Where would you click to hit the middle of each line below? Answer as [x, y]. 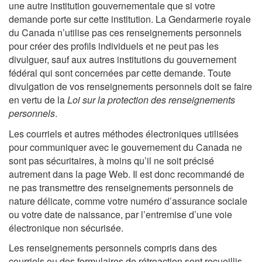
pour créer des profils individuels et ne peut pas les [114, 46]
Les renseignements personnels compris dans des [113, 248]
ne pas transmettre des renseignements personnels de [121, 187]
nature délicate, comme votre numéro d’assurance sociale [128, 201]
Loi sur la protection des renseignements [151, 100]
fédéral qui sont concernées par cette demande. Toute [120, 73]
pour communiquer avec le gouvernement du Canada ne [125, 147]
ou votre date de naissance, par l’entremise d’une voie [120, 214]
